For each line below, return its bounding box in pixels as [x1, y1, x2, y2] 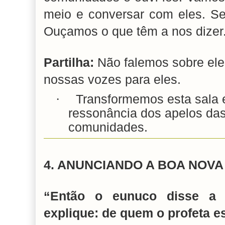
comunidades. [68, 120, 148, 134]
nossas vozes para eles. [44, 73, 181, 87]
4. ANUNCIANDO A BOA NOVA [44, 158, 223, 172]
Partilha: [44, 56, 94, 70]
